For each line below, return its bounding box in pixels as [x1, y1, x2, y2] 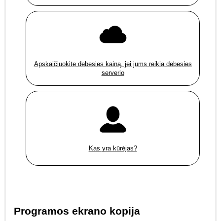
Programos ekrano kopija [14, 205, 141, 217]
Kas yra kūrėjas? [88, 145, 137, 152]
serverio [101, 69, 124, 77]
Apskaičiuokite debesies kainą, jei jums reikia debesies [34, 60, 192, 68]
